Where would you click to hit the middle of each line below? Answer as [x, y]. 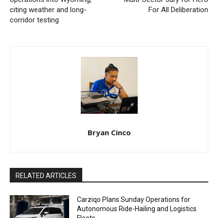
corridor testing [34, 20]
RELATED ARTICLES [46, 175]
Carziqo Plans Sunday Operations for [134, 199]
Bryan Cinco [109, 132]
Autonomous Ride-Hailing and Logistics [137, 209]
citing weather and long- [48, 9]
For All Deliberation [178, 9]
